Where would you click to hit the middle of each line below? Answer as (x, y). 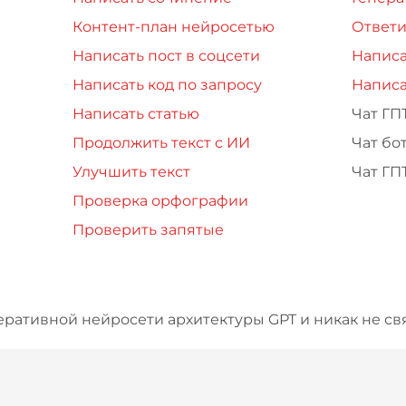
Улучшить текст (132, 172)
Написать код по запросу (168, 85)
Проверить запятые (149, 230)
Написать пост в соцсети (167, 56)
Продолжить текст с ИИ (162, 143)
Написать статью (136, 114)
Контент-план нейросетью (174, 27)
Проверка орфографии (161, 201)
